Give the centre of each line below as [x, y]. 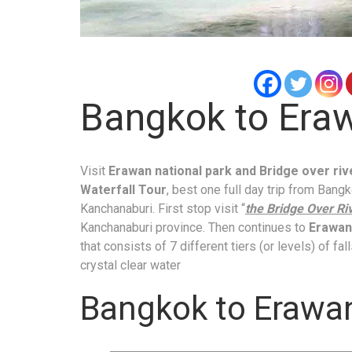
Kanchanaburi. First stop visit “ [163, 208]
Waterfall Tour [123, 189]
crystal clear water [130, 265]
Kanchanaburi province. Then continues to [193, 227]
